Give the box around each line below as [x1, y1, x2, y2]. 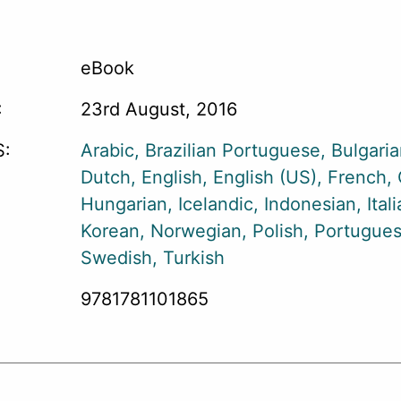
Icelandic [178, 193, 253, 215]
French [328, 166, 387, 188]
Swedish [81, 247, 152, 269]
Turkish [163, 247, 225, 269]
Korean [81, 220, 140, 242]
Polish [252, 220, 303, 242]
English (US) [213, 166, 317, 188]
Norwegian [150, 220, 242, 242]
